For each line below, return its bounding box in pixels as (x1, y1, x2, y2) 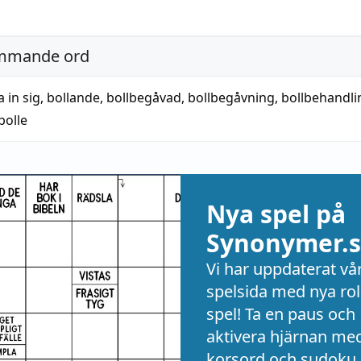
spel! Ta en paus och (206, 303, 355, 325)
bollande (47, 89, 100, 106)
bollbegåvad (106, 89, 181, 106)
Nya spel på (206, 197, 346, 230)
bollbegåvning (188, 89, 275, 106)
